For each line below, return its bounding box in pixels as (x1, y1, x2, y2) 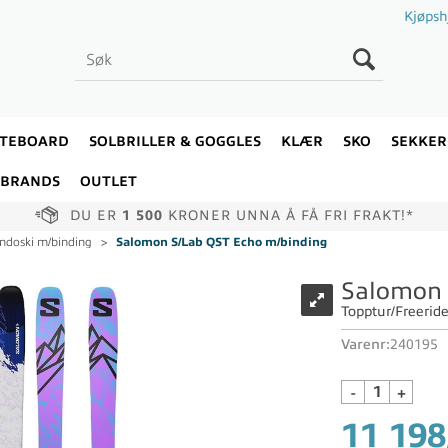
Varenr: (341, 337, 390, 352)
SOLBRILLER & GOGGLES (89, 134, 261, 149)
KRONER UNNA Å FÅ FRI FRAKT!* (162, 208, 414, 223)
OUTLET (80, 174, 137, 189)
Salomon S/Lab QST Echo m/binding (116, 235, 327, 249)
